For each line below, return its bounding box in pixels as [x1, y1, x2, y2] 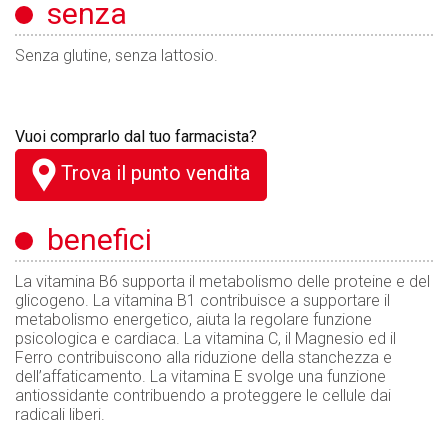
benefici [33, 222, 152, 258]
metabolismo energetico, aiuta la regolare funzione [15, 310, 372, 330]
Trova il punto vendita [56, 161, 250, 186]
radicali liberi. [15, 405, 105, 425]
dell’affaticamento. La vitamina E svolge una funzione [15, 367, 386, 387]
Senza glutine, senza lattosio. [15, 46, 218, 66]
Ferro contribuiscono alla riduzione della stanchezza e [15, 348, 392, 368]
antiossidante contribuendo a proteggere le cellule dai [15, 386, 391, 406]
